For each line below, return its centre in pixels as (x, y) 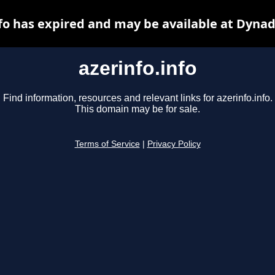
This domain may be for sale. (137, 109)
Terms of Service (107, 144)
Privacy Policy (174, 144)
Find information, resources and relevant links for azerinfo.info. (137, 98)
